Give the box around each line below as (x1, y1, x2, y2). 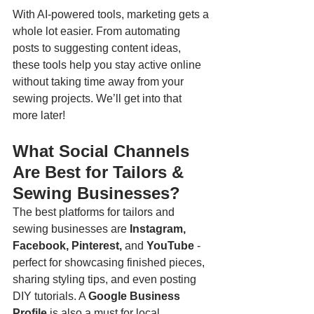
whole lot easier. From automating (13, 25, 183, 38)
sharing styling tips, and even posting (13, 273, 199, 286)
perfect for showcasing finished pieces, (13, 257, 207, 269)
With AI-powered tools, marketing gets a (13, 8, 212, 21)
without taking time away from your (13, 76, 186, 88)
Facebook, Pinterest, (13, 240, 125, 252)
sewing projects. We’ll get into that (13, 93, 184, 105)
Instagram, (130, 223, 189, 235)
